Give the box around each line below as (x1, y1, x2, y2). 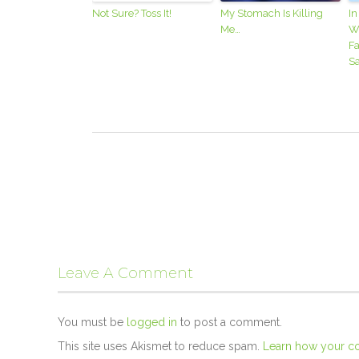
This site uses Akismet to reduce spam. (58, 340, 263, 353)
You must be (58, 316, 127, 329)
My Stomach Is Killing (220, 6, 324, 19)
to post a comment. (177, 316, 282, 329)
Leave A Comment (58, 264, 193, 283)
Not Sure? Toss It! (92, 6, 172, 19)
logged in (127, 316, 177, 329)
